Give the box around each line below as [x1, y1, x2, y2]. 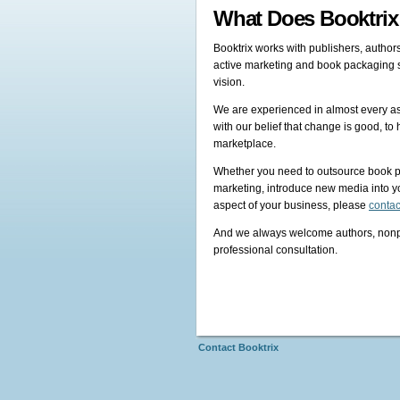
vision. [213, 76, 247, 89]
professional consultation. [213, 244, 337, 257]
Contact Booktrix [198, 342, 279, 353]
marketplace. [213, 137, 276, 151]
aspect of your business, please [213, 199, 369, 212]
